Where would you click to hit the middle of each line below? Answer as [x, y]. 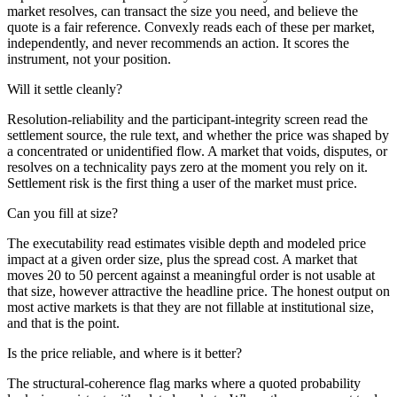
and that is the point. [63, 323]
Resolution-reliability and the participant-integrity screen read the [187, 119]
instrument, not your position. [89, 58]
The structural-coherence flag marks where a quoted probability [184, 383]
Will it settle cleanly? [65, 89]
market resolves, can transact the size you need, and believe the [183, 11]
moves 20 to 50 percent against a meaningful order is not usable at [191, 275]
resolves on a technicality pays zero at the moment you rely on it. [187, 167]
